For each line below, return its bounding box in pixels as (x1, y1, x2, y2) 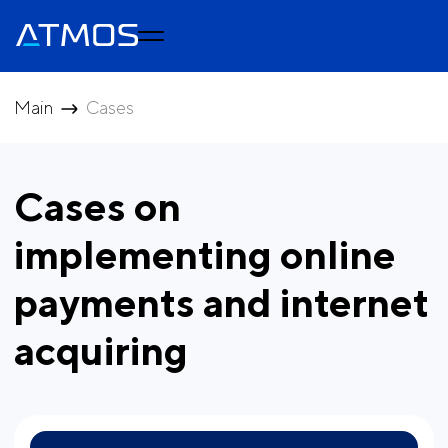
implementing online (14, 231, 396, 278)
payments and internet (14, 279, 429, 326)
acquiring (14, 327, 188, 374)
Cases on (14, 183, 181, 230)
